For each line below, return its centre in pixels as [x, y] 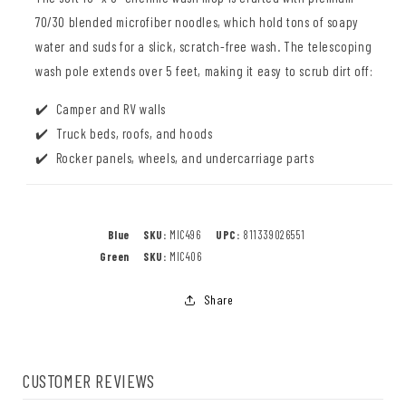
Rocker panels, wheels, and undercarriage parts [185, 157]
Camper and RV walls [111, 108]
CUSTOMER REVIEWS [89, 381]
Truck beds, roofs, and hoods [134, 133]
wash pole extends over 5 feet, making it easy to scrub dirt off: [204, 70]
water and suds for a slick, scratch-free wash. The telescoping [204, 46]
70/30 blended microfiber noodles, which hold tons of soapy [197, 21]
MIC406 [184, 256]
